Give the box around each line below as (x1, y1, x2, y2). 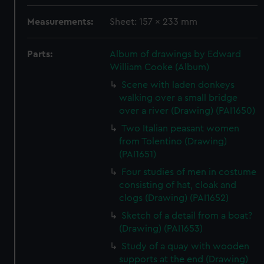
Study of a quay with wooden (121, 242, 250, 251)
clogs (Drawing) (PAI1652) (119, 193, 229, 203)
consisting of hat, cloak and (119, 180, 237, 190)
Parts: (27, 49, 53, 59)
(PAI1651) (119, 150, 157, 159)
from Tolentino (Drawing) (119, 137, 227, 146)
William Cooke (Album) (110, 62, 210, 72)
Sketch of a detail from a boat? (121, 211, 253, 220)
